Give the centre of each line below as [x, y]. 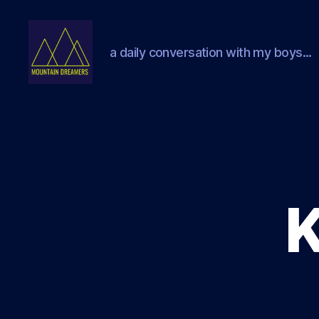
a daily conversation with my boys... [211, 52]
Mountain [56, 91]
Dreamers [58, 106]
